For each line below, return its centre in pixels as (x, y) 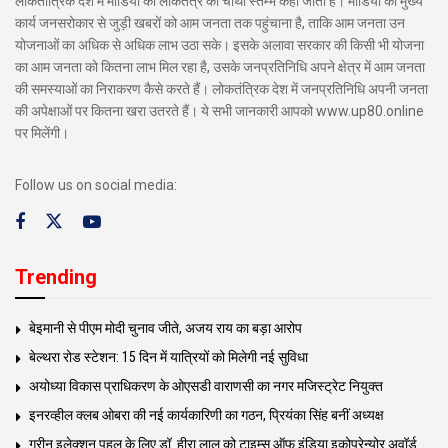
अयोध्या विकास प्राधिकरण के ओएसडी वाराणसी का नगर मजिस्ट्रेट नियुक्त (206, 386)
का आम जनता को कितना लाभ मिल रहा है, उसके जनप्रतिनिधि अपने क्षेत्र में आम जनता (220, 67)
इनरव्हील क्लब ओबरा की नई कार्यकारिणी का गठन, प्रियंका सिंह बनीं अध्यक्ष (206, 415)
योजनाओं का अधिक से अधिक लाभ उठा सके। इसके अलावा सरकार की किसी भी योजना (219, 45)
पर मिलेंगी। (42, 133)
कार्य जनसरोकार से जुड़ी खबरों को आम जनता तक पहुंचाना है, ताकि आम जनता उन (210, 23)
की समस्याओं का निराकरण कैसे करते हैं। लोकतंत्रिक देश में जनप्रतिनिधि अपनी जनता (221, 89)
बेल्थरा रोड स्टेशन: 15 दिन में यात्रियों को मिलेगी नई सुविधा (168, 357)
